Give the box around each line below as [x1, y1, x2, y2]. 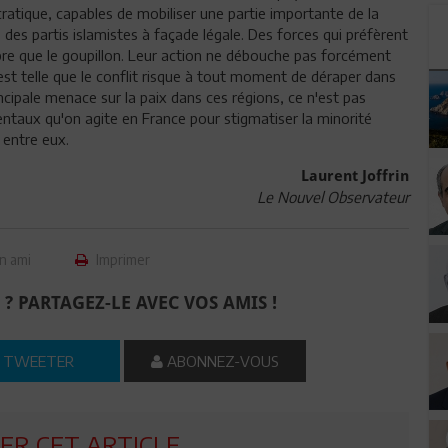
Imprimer [93, 251, 151, 268]
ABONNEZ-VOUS [163, 352, 280, 370]
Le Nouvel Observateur [256, 188, 409, 206]
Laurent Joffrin [300, 167, 409, 185]
